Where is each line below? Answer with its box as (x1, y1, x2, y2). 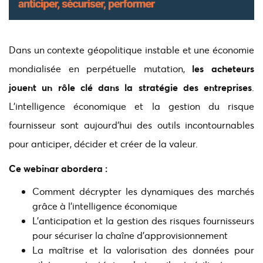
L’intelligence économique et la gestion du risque (9, 100, 254, 113)
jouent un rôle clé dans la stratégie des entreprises (9, 81, 252, 94)
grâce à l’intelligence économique (32, 200, 177, 213)
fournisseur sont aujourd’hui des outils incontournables (9, 119, 254, 131)
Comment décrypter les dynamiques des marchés (32, 185, 254, 198)
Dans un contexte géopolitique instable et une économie (9, 43, 254, 56)
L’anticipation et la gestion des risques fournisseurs (32, 214, 254, 227)
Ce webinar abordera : (9, 162, 107, 175)
